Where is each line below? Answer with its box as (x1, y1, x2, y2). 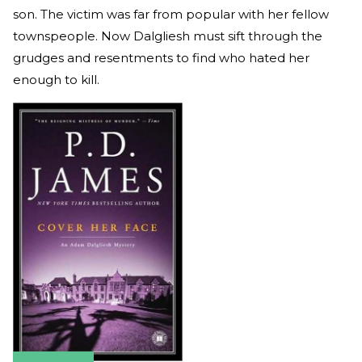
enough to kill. (13, 71, 103, 87)
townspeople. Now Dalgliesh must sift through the (13, 27, 322, 44)
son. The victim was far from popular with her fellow (13, 6, 329, 22)
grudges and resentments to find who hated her (13, 49, 309, 65)
